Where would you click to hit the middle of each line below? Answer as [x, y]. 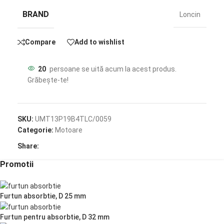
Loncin [190, 14]
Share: [28, 146]
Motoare [69, 130]
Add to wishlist [99, 42]
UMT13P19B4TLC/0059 [73, 119]
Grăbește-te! [48, 80]
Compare [40, 42]
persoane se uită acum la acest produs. [113, 69]
